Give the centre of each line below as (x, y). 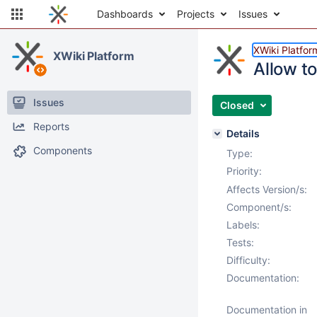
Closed (237, 105)
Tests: (240, 242)
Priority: (244, 171)
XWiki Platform (94, 56)
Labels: (243, 225)
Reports (51, 126)
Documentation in (267, 310)
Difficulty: (248, 260)
